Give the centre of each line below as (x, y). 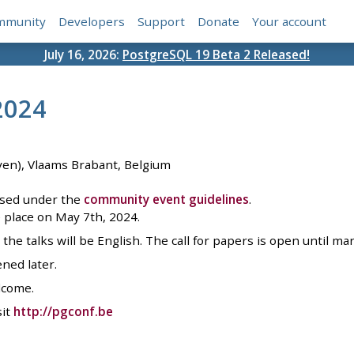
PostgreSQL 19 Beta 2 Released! (216, 54)
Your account (290, 22)
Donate (219, 22)
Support (162, 22)
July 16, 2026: (83, 54)
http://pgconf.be (63, 312)
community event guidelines (166, 200)
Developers (92, 22)
